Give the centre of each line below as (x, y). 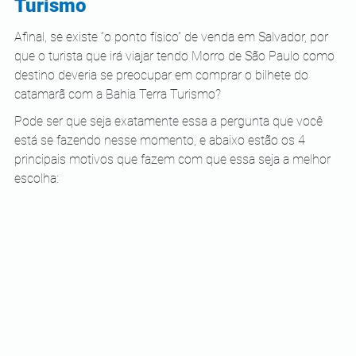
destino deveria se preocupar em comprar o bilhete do (163, 75)
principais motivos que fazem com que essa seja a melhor (174, 159)
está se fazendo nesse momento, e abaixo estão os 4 (161, 140)
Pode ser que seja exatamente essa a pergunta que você (170, 121)
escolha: (37, 178)
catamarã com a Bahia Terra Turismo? (118, 94)
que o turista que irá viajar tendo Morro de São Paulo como (176, 56)
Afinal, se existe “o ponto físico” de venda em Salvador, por (173, 37)
